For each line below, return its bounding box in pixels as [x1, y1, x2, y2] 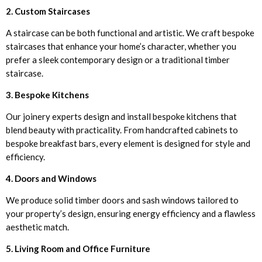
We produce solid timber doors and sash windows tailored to [6, 194, 239, 205]
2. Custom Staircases [6, 5, 90, 16]
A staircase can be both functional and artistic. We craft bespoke [6, 27, 254, 38]
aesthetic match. [6, 221, 69, 232]
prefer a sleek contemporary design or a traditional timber [6, 54, 230, 65]
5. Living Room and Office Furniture [6, 243, 150, 254]
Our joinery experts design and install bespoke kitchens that [6, 111, 237, 122]
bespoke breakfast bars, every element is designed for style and [6, 137, 250, 149]
